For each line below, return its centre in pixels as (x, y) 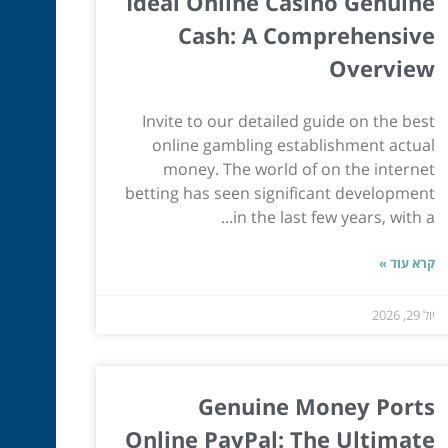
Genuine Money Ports (316, 405)
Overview (381, 67)
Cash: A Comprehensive (306, 34)
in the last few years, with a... (333, 216)
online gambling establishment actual (293, 144)
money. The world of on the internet (298, 168)
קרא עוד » (406, 262)
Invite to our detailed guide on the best (288, 120)
